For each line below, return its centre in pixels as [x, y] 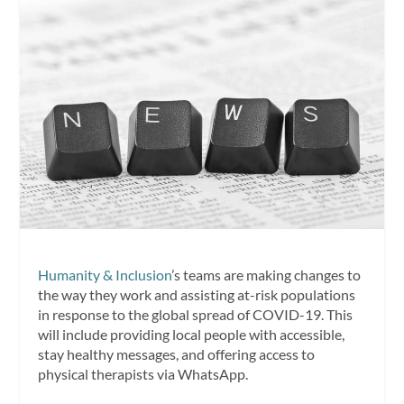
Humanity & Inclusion [105, 275]
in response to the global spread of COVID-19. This [196, 315]
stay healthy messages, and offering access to [177, 354]
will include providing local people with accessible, [192, 335]
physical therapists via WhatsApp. [143, 374]
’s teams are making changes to [266, 275]
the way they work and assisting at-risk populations [197, 295]
